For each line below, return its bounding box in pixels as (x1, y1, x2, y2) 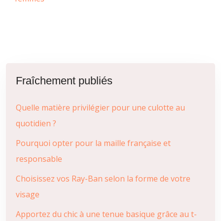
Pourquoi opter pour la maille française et (16, 138, 171, 148)
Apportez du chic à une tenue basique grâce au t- (16, 209, 197, 220)
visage (16, 189, 39, 200)
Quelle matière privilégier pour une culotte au (16, 102, 185, 113)
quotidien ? (16, 118, 56, 129)
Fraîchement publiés (16, 74, 112, 87)
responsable (16, 153, 62, 164)
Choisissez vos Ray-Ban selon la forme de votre (16, 173, 190, 184)
